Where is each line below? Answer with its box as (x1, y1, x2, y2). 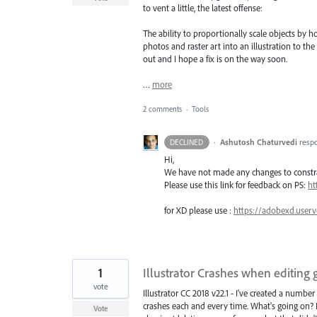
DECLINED (170, 137, 204, 147)
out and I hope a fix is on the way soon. (143, 53, 287, 65)
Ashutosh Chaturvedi (219, 136, 297, 147)
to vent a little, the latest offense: (143, 2, 263, 14)
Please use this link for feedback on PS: (164, 178, 308, 190)
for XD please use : (164, 204, 234, 216)
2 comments (143, 103, 182, 114)
